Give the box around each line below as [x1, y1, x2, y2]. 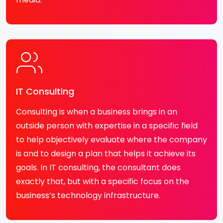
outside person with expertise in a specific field [16, 120, 198, 131]
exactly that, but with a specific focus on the [16, 176, 189, 187]
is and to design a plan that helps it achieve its [16, 148, 196, 159]
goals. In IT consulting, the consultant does [16, 162, 181, 173]
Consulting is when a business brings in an [16, 106, 177, 117]
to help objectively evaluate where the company [16, 134, 207, 145]
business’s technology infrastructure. [16, 190, 160, 201]
